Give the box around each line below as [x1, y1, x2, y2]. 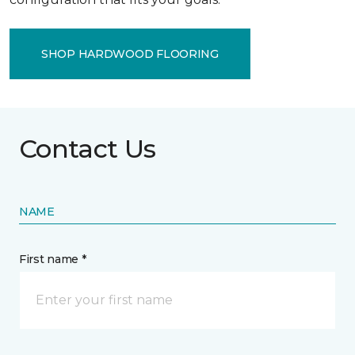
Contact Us [19, 133, 156, 164]
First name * [19, 252, 86, 266]
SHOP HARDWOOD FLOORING [41, 46, 219, 61]
